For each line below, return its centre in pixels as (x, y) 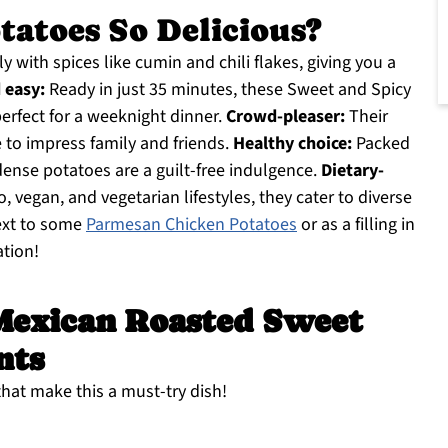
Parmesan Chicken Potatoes (191, 224)
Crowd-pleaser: (285, 116)
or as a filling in (356, 224)
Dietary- (352, 170)
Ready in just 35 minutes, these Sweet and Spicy (228, 89)
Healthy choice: (292, 143)
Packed (381, 143)
